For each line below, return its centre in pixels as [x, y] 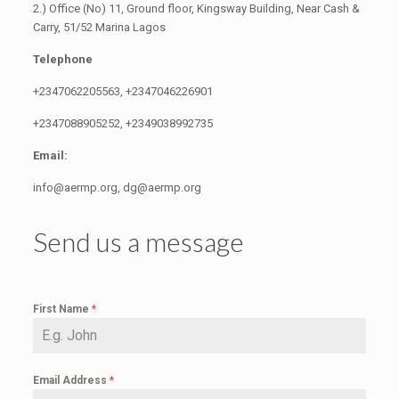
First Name [62, 309]
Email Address [71, 380]
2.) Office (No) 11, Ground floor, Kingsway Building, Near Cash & [196, 8]
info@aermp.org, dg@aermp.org [117, 187]
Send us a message [138, 241]
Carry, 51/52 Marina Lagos [99, 27]
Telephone [62, 59]
